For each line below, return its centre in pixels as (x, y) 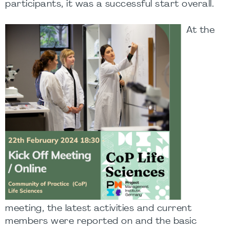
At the (200, 31)
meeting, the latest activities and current (98, 209)
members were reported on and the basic (101, 222)
